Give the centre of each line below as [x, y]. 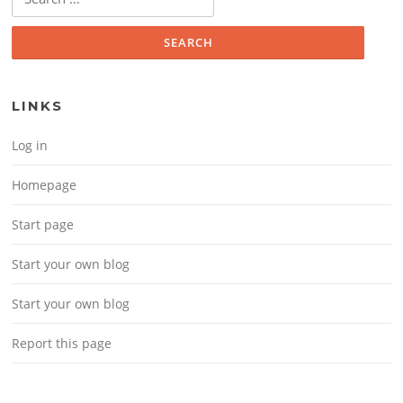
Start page [43, 224]
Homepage [45, 184]
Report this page [62, 343]
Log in [30, 145]
